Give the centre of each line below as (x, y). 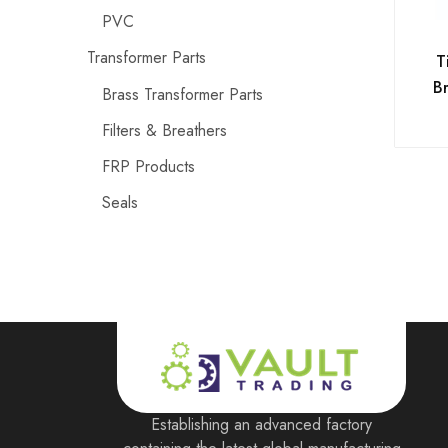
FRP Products (148, 166)
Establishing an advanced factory (262, 425)
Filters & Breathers (164, 130)
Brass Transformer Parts (182, 94)
